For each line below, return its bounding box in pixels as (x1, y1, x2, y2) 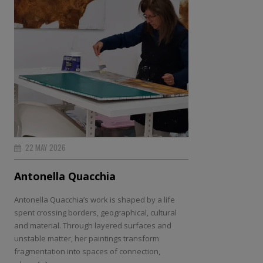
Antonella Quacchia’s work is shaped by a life (14, 194, 175, 205)
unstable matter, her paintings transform (14, 232, 159, 244)
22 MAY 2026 (23, 141, 66, 153)
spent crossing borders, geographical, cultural (14, 207, 177, 218)
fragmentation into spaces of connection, (14, 245, 160, 257)
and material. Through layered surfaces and (14, 220, 171, 231)
